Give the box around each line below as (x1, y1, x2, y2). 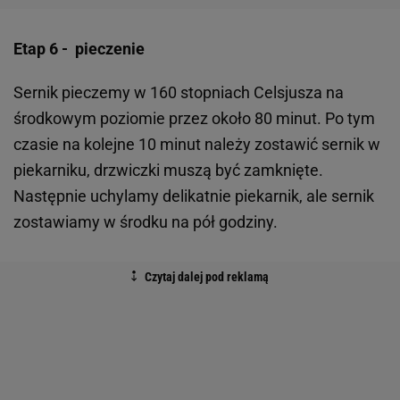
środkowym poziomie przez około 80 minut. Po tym (13, 109, 375, 129)
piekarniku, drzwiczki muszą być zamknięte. (13, 161, 323, 180)
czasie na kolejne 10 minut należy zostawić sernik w (13, 135, 380, 154)
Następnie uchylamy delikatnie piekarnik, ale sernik (13, 187, 374, 206)
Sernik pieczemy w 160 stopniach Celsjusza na (13, 83, 344, 103)
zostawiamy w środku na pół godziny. (13, 212, 281, 232)
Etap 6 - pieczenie (13, 39, 148, 59)
